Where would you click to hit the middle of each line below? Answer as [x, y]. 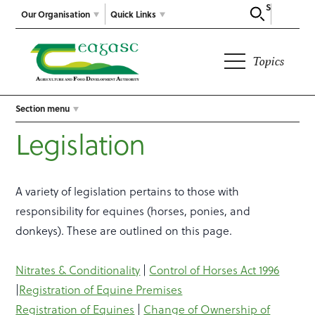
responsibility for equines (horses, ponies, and [133, 211]
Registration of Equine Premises [101, 290]
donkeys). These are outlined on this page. [124, 231]
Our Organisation [56, 14]
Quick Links [134, 14]
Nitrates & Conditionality [78, 270]
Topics [269, 61]
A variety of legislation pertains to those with [128, 192]
